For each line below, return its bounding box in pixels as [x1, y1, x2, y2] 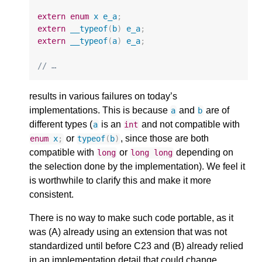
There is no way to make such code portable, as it [29, 213, 233, 223]
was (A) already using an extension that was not [29, 227, 227, 237]
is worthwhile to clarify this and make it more [29, 175, 211, 186]
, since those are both [120, 133, 209, 144]
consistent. [29, 189, 74, 200]
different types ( [29, 119, 92, 130]
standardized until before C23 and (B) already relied [29, 241, 243, 251]
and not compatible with [139, 119, 240, 130]
